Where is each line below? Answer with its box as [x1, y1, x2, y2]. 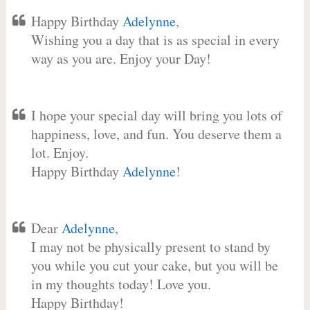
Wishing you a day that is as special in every [30, 30, 280, 49]
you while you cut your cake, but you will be [30, 256, 278, 275]
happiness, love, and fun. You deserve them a [30, 125, 282, 143]
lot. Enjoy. [30, 143, 89, 162]
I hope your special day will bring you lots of [30, 106, 282, 125]
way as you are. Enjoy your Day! [30, 49, 211, 68]
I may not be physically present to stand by [30, 237, 271, 256]
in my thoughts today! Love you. [30, 275, 211, 293]
